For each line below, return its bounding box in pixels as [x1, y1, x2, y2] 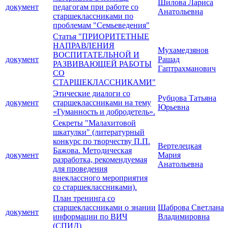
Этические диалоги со [53, 89, 130, 98]
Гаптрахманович [158, 64, 216, 73]
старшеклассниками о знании [53, 203, 156, 212]
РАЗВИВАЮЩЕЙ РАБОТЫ [53, 60, 152, 69]
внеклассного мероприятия [53, 174, 148, 183]
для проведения [53, 164, 107, 174]
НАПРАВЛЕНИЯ [53, 41, 115, 50]
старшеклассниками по [53, 12, 133, 21]
